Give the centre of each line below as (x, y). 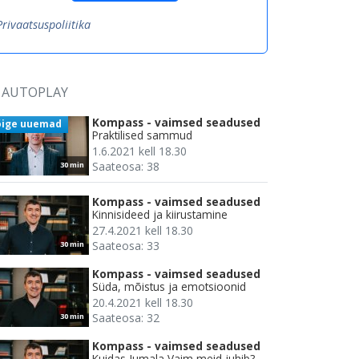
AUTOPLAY (35, 93)
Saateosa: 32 (126, 318)
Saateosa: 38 (126, 167)
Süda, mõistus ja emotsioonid (169, 287)
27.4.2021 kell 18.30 (143, 231)
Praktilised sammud (142, 135)
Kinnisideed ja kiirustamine (160, 215)
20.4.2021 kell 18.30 (143, 303)
